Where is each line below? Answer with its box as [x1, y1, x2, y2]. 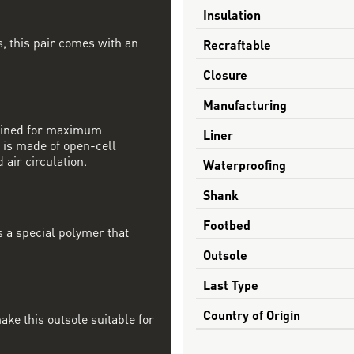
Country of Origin [202, 303, 300, 324]
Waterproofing [202, 153, 286, 174]
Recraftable [202, 33, 271, 54]
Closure [202, 63, 247, 84]
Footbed [202, 213, 250, 234]
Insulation [202, 3, 261, 24]
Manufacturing [202, 93, 287, 114]
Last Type [202, 273, 258, 294]
